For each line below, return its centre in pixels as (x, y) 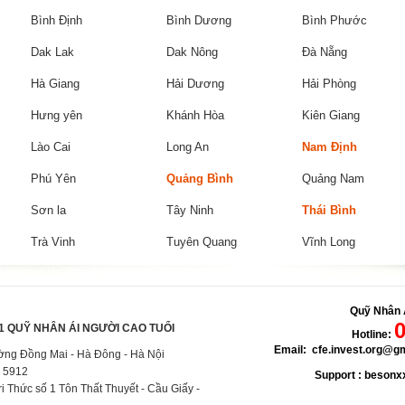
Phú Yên (53, 179)
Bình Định (57, 20)
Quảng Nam (333, 179)
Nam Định (330, 147)
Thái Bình (329, 210)
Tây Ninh (190, 210)
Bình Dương (199, 20)
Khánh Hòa (195, 115)
